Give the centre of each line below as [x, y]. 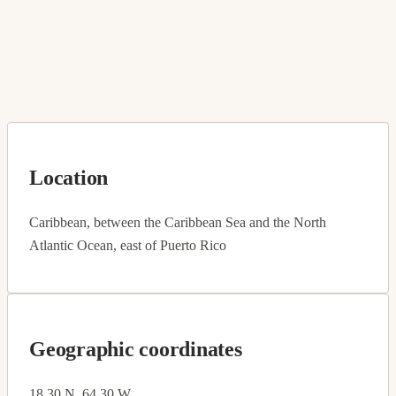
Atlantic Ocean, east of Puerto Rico [128, 245]
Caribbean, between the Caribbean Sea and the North [178, 222]
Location [69, 177]
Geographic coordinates [136, 349]
